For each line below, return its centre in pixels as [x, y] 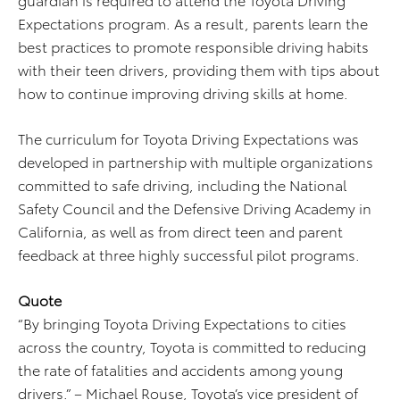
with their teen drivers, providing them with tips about [199, 69]
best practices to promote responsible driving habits [193, 46]
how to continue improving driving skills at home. [183, 92]
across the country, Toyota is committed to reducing [192, 346]
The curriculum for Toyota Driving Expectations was [188, 138]
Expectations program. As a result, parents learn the [193, 23]
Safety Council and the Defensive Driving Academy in [195, 208]
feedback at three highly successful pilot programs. [189, 254]
